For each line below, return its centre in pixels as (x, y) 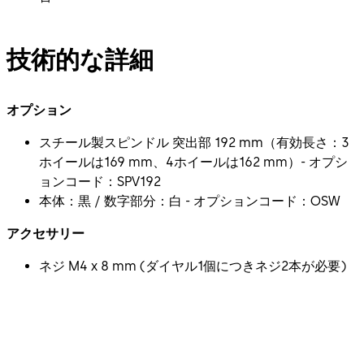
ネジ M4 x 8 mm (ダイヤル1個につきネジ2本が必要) (193, 266)
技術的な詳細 (80, 59)
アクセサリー (45, 233)
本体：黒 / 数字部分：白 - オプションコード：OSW (190, 201)
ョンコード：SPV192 (100, 181)
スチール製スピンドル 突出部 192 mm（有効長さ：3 (194, 142)
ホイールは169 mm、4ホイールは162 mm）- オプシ (193, 162)
